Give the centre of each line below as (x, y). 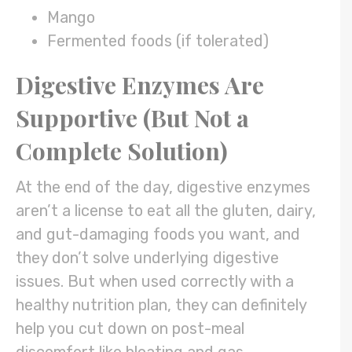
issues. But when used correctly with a (155, 282)
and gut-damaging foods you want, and (158, 235)
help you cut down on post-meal (130, 329)
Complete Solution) (122, 151)
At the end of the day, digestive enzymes (163, 187)
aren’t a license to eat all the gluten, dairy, (166, 211)
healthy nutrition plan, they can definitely (161, 305)
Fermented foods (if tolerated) (160, 41)
